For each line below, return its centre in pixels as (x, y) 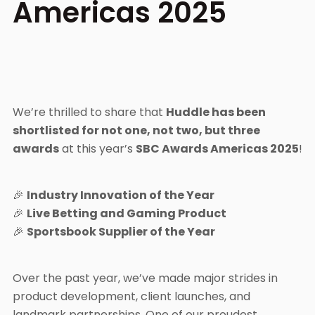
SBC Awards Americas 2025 (217, 149)
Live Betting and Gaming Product (127, 213)
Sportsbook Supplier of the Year (121, 232)
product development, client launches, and (131, 296)
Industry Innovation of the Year (121, 195)
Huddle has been (216, 112)
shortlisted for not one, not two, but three (136, 130)
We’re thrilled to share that (89, 112)
